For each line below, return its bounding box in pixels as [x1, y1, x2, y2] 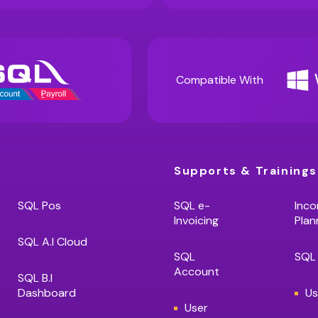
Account [174, 264, 219, 279]
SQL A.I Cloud [18, 234, 87, 249]
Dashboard [18, 285, 76, 300]
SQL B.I [18, 270, 53, 285]
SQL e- [174, 198, 210, 213]
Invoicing [174, 213, 219, 228]
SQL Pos [18, 198, 61, 213]
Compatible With [176, 72, 263, 87]
